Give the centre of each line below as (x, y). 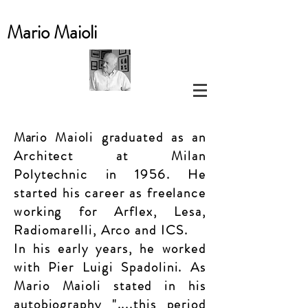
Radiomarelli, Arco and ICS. (101, 230)
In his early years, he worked (110, 249)
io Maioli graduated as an (121, 137)
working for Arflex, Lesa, (110, 211)
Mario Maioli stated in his (110, 286)
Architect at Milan (110, 156)
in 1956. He (147, 174)
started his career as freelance (110, 193)
